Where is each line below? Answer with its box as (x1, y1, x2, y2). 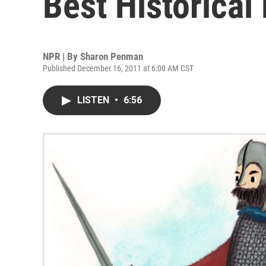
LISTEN (77, 94, 112, 106)
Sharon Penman (80, 50, 143, 62)
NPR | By (43, 50, 80, 62)
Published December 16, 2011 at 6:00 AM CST (43, 64, 194, 73)
